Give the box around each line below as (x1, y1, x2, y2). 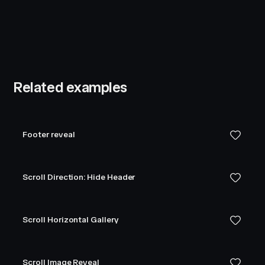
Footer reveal (22, 130, 75, 140)
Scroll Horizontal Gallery (22, 215, 119, 225)
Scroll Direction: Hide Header (22, 172, 135, 182)
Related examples (13, 79, 127, 96)
